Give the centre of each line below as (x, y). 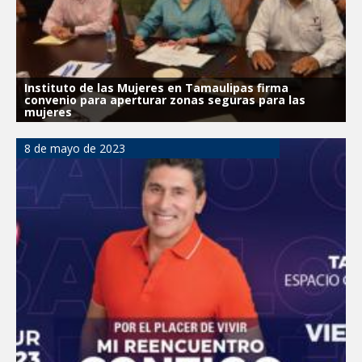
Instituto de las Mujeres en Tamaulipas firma (156, 88)
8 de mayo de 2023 (75, 149)
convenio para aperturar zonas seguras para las (165, 100)
